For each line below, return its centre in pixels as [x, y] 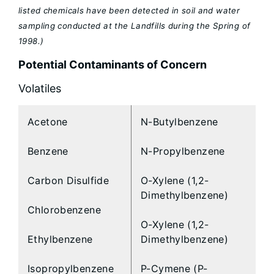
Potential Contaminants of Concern [113, 65]
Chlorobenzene [64, 210]
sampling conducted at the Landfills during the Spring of [135, 26]
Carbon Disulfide [68, 181]
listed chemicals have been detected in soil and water [129, 11]
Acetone [48, 122]
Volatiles [40, 89]
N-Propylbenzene [183, 151]
